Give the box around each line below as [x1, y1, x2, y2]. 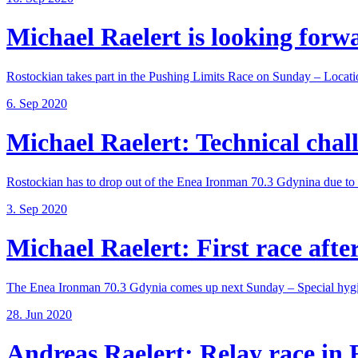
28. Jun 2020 [6, 307, 72, 321]
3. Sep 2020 [6, 201, 67, 216]
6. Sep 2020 [6, 96, 67, 110]
